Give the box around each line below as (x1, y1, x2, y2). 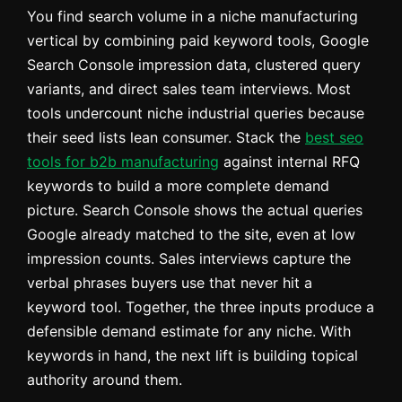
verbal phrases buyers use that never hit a (27, 274, 312, 293)
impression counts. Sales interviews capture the (27, 249, 351, 268)
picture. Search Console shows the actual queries (27, 201, 363, 220)
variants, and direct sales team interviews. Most (27, 80, 351, 99)
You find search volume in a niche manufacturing (27, 7, 358, 26)
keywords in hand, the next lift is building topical (27, 346, 358, 365)
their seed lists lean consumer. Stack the (27, 128, 305, 147)
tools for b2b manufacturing (27, 153, 219, 171)
